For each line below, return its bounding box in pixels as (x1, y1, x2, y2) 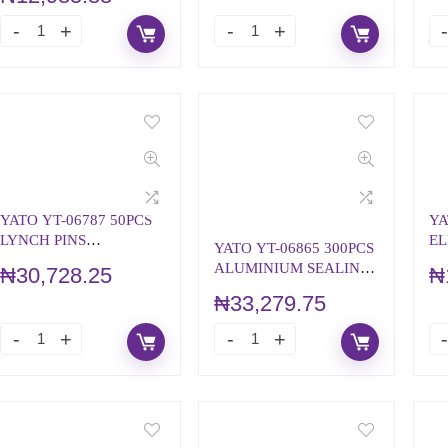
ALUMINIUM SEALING (214, 259, 372, 276)
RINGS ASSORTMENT (214, 279, 362, 296)
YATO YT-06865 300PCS (214, 239, 375, 256)
